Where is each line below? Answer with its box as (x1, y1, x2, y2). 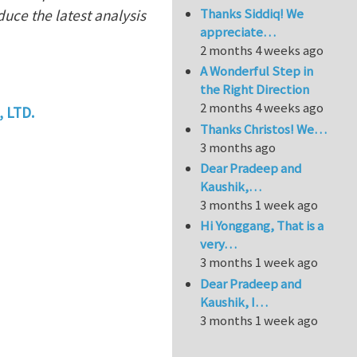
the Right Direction (200, 80, 310, 99)
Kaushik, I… (200, 292, 269, 311)
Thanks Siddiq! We (200, 4, 304, 22)
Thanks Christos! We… (200, 120, 328, 138)
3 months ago (200, 138, 277, 156)
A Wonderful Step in (200, 62, 314, 80)
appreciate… (200, 22, 277, 41)
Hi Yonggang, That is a (200, 217, 324, 235)
